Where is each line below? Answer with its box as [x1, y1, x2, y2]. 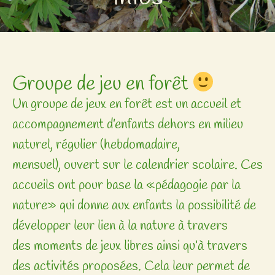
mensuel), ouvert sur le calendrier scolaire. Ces [12, 155, 263, 174]
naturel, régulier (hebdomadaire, [12, 135, 180, 154]
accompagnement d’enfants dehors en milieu [12, 115, 243, 134]
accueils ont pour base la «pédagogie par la [12, 176, 241, 195]
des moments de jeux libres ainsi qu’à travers [12, 236, 247, 255]
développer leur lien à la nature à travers [12, 216, 228, 235]
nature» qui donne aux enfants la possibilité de [12, 196, 256, 215]
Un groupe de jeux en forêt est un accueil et [12, 95, 241, 114]
